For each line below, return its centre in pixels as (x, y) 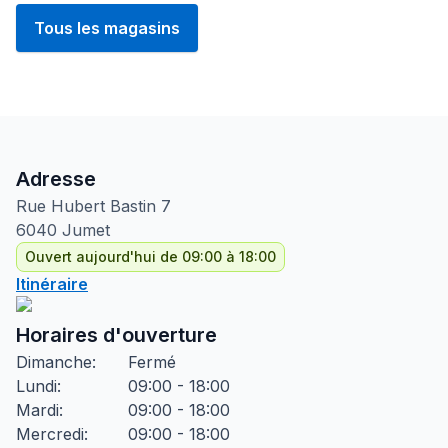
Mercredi (50, 434)
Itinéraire (52, 284)
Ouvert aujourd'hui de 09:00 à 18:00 (150, 256)
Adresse (56, 179)
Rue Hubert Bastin (86, 206)
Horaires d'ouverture (116, 335)
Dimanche (54, 362)
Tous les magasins (107, 28)
